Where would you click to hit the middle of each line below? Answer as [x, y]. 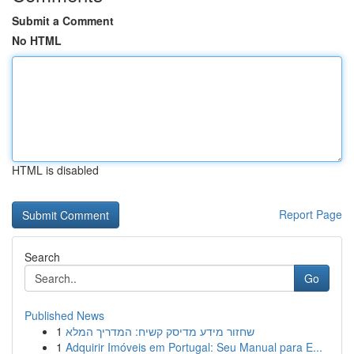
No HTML [37, 40]
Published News [64, 315]
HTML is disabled [55, 170]
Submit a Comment [63, 21]
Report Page [311, 214]
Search [42, 257]
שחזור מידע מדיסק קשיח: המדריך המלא [160, 331]
